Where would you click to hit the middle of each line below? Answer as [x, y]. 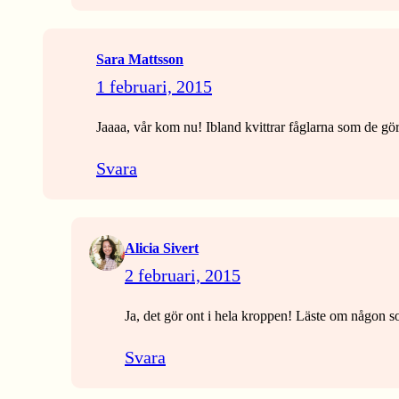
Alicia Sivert [162, 248]
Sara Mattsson [140, 59]
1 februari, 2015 [154, 86]
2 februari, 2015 [183, 275]
